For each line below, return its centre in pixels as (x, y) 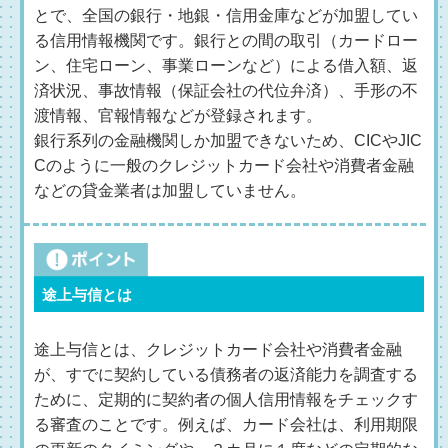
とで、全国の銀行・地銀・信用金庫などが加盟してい (226, 15)
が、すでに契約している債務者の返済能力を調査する (226, 374)
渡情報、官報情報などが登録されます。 (178, 115)
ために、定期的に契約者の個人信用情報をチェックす (226, 399)
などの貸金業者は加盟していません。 (170, 190)
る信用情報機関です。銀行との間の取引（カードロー (226, 40)
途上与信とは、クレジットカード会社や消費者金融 (218, 349)
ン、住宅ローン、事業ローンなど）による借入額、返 (226, 65)
